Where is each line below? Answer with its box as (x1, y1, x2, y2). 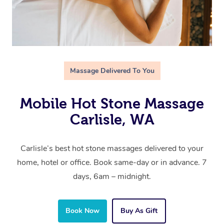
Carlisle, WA (69, 111, 154, 128)
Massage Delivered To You (69, 66, 154, 76)
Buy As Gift (120, 206, 157, 216)
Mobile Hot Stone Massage (20, 95, 204, 112)
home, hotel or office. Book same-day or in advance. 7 (17, 157, 207, 168)
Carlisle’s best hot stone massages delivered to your (20, 143, 203, 154)
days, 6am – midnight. (73, 171, 151, 182)
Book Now (65, 206, 99, 216)
